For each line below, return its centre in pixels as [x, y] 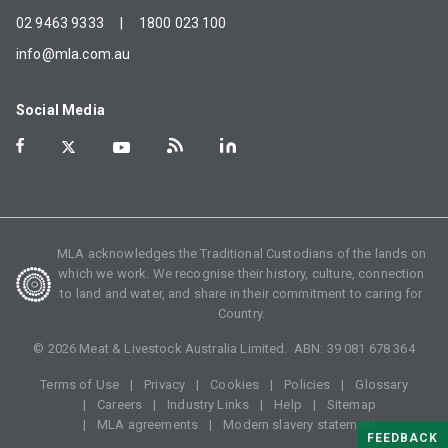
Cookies [235, 385]
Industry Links [208, 405]
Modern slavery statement [299, 425]
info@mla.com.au [73, 54]
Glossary [381, 385]
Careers [120, 405]
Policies [307, 385]
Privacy [165, 385]
